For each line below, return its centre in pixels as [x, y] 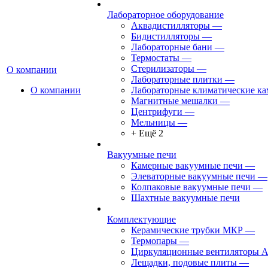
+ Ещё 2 [147, 133]
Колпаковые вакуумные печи [191, 187]
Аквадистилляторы [170, 25]
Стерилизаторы [163, 68]
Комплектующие [141, 219]
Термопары [154, 241]
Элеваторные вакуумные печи [193, 176]
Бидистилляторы [165, 36]
